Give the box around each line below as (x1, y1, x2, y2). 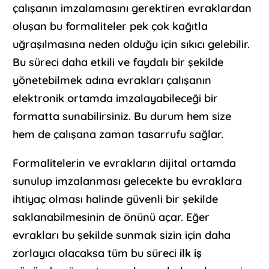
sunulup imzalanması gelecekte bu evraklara (13, 174, 243, 189)
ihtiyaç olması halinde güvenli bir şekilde (13, 192, 219, 207)
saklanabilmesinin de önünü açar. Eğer (13, 210, 210, 225)
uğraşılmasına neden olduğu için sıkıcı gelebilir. (13, 37, 250, 52)
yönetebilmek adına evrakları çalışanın (13, 73, 212, 88)
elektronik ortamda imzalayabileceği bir (13, 91, 219, 106)
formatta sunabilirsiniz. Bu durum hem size (13, 109, 232, 124)
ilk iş (180, 246, 202, 261)
